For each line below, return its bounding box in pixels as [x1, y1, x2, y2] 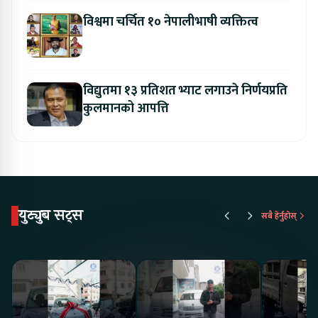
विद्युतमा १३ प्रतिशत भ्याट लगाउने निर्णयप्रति [83, 79, 287, 102]
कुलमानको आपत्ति [83, 97, 169, 119]
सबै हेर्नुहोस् [261, 208, 297, 223]
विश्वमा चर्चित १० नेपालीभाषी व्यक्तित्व [83, 11, 258, 33]
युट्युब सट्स [18, 204, 83, 226]
